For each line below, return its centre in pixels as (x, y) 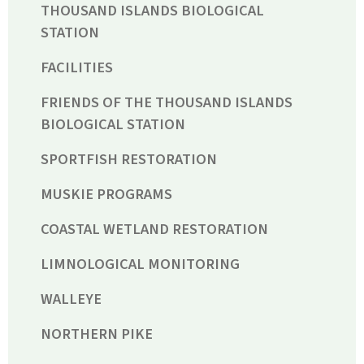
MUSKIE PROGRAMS (106, 195)
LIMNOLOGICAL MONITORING (140, 264)
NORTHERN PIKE (97, 334)
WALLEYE (71, 299)
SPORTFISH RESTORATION (129, 160)
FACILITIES (77, 68)
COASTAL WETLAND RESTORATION (154, 230)
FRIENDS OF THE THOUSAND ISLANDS (167, 103)
